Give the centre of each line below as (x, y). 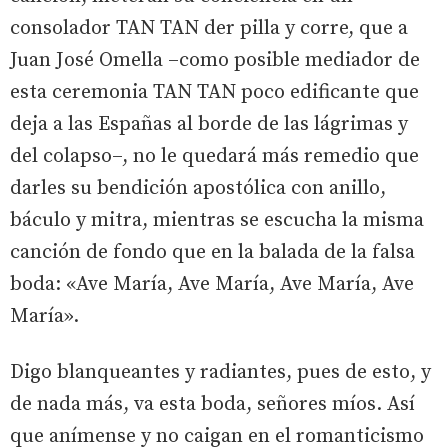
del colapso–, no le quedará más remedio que (214, 156)
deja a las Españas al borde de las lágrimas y (209, 124)
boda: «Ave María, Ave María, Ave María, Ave (212, 284)
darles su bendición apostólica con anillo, (198, 188)
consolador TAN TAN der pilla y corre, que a (209, 28)
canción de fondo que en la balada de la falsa (212, 252)
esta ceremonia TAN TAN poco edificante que (214, 92)
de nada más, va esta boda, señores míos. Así (212, 404)
